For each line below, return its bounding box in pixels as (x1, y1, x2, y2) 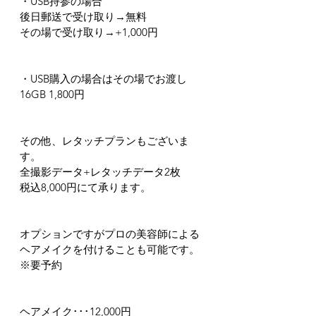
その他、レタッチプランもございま (20, 134, 189, 147)
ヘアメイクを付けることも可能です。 (20, 243, 200, 256)
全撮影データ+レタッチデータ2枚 (20, 165, 181, 178)
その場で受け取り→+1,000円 (20, 25, 158, 39)
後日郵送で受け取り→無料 (20, 10, 147, 23)
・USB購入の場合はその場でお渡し (20, 72, 187, 85)
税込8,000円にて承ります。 (20, 181, 151, 194)
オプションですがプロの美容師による (20, 227, 200, 241)
